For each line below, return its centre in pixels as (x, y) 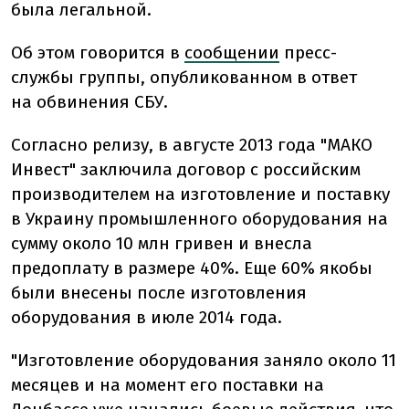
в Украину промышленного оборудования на (199, 219)
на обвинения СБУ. (89, 102)
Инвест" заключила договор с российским (186, 169)
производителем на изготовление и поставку (200, 194)
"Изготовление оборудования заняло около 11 (204, 360)
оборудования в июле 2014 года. (147, 317)
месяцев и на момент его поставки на (168, 385)
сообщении (232, 52)
